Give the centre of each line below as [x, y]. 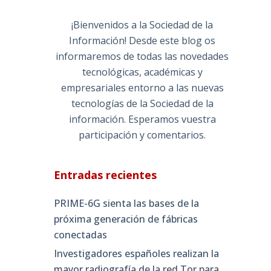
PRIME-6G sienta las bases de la [127, 203]
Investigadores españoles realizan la [137, 253]
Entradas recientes [106, 175]
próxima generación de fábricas [126, 219]
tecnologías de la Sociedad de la [142, 103]
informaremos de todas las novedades [142, 56]
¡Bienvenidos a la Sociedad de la [142, 24]
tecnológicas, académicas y [142, 72]
